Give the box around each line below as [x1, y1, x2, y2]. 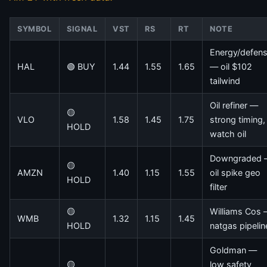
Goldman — [210, 245, 257, 256]
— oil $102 [210, 61, 252, 72]
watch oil [210, 129, 246, 139]
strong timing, [210, 114, 265, 125]
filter [210, 182, 227, 193]
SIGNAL [67, 24, 98, 34]
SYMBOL [17, 24, 52, 34]
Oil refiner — [210, 100, 258, 111]
